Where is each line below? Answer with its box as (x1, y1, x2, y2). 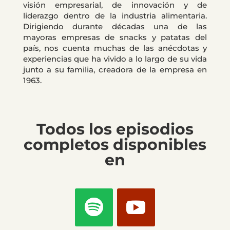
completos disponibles (23, 135, 206, 155)
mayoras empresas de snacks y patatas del (23, 32, 207, 43)
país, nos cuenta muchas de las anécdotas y (23, 43, 207, 53)
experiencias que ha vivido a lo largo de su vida (23, 54, 207, 64)
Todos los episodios (36, 120, 194, 139)
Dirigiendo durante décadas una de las (23, 22, 207, 32)
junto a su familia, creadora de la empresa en (23, 65, 207, 75)
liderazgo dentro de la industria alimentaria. (23, 11, 207, 21)
